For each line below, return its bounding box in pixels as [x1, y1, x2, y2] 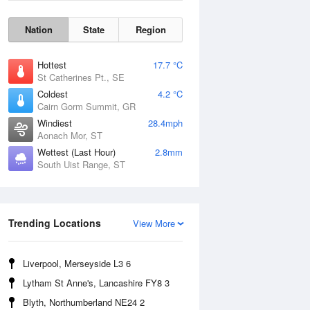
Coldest [37, 87, 68, 100]
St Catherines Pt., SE [37, 71, 125, 84]
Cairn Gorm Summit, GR [37, 100, 136, 113]
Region [135, 23, 166, 36]
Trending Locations [8, 216, 101, 230]
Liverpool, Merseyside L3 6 [23, 257, 131, 270]
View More [133, 217, 175, 230]
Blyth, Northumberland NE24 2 [23, 295, 145, 309]
